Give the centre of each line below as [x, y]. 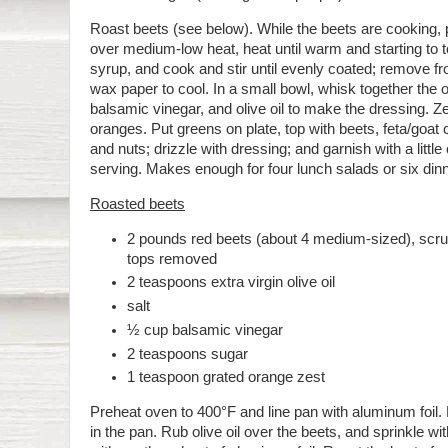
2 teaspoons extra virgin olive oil [231, 282]
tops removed [174, 258]
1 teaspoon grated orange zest [226, 377]
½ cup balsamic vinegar [205, 329]
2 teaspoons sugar [188, 353]
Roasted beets [137, 203]
